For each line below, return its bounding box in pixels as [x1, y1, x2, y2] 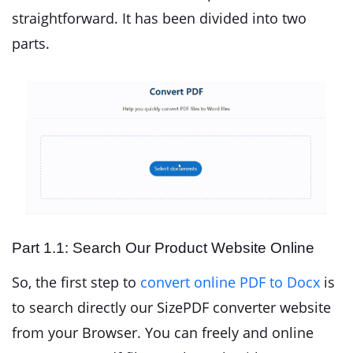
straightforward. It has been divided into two [12, 9, 307, 28]
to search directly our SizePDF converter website [12, 297, 331, 317]
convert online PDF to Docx [140, 272, 320, 292]
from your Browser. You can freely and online [12, 322, 314, 342]
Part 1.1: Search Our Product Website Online [12, 239, 314, 256]
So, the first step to [12, 272, 140, 292]
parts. [12, 34, 50, 53]
